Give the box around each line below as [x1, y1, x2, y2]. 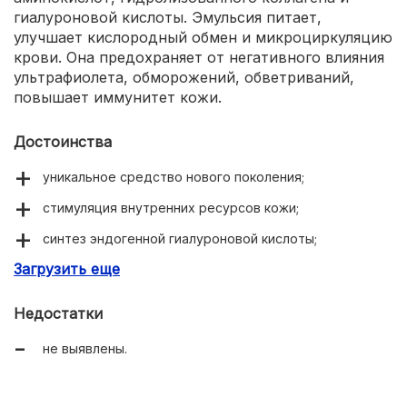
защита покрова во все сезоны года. [43, 262, 277, 277]
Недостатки [14, 304, 103, 323]
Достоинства [14, 133, 112, 151]
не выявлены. [43, 341, 127, 356]
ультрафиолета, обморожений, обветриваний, [14, 68, 354, 86]
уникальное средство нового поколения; [43, 169, 304, 184]
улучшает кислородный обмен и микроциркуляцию [14, 28, 392, 46]
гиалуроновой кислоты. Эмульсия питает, [14, 8, 322, 26]
